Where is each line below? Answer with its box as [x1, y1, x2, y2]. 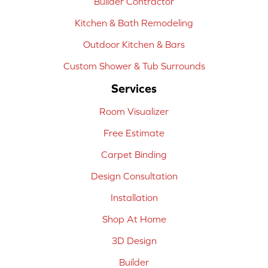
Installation [110, 192, 158, 203]
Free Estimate [103, 127, 165, 139]
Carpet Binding [101, 149, 167, 160]
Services [111, 81, 157, 96]
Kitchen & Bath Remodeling [75, 17, 193, 29]
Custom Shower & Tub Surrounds [63, 60, 205, 72]
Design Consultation [90, 170, 178, 182]
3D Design [111, 235, 157, 246]
